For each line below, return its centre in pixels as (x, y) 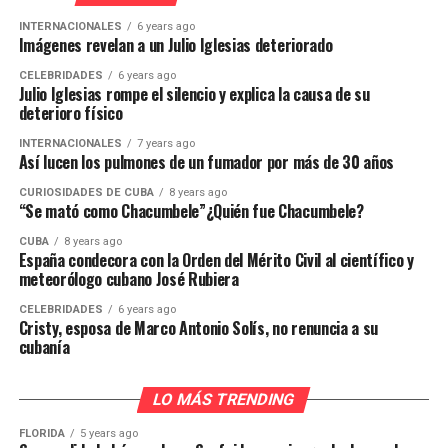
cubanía (44, 346)
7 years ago (165, 143)
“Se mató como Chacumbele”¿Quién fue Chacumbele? (191, 210)
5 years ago (108, 433)
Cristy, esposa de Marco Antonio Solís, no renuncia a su (198, 327)
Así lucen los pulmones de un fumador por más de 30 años (206, 161)
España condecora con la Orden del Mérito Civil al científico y (216, 259)
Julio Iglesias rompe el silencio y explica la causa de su (194, 93)
